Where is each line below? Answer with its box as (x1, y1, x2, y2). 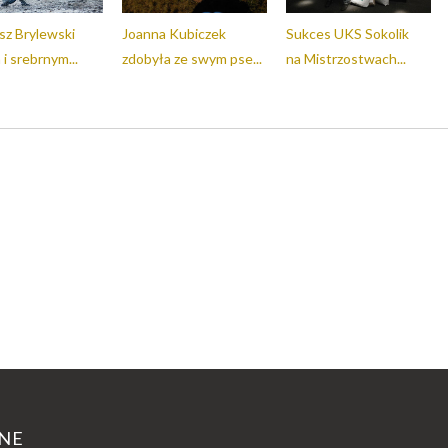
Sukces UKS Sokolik (286, 25, 409, 42)
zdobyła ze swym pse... (122, 50, 262, 67)
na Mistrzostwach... (286, 50, 406, 67)
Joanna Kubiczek (122, 25, 226, 42)
